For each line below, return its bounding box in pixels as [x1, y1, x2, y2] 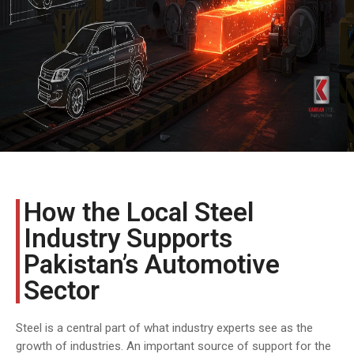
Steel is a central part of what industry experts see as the [16, 321, 313, 335]
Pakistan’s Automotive [24, 249, 280, 280]
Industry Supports [24, 223, 232, 254]
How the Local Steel [24, 197, 254, 228]
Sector [24, 275, 100, 306]
